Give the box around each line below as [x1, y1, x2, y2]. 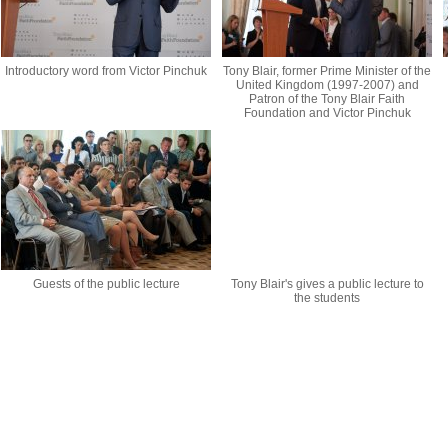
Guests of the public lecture [32, 277, 180, 291]
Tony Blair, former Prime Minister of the [223, 64, 431, 78]
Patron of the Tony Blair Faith [249, 92, 405, 106]
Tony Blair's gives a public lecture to [230, 277, 424, 291]
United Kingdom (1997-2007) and [235, 78, 419, 92]
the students [294, 291, 360, 305]
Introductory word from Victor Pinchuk [5, 64, 207, 78]
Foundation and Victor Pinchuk [243, 106, 411, 120]
